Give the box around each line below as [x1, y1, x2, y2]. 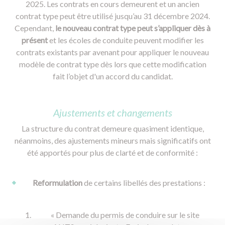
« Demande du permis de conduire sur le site [51, 210, 199, 219]
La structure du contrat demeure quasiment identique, [21, 124, 204, 133]
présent [21, 35, 48, 45]
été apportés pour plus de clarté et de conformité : [27, 148, 198, 157]
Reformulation [32, 178, 82, 187]
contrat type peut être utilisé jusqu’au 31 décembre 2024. [15, 11, 210, 21]
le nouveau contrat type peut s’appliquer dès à [55, 23, 210, 33]
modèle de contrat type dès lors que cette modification [19, 59, 206, 69]
